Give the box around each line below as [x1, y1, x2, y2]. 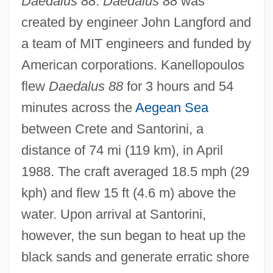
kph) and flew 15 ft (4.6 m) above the [21, 185, 236, 200]
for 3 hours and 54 [122, 78, 233, 94]
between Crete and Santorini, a [21, 121, 204, 136]
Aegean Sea [135, 99, 208, 115]
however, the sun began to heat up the [21, 227, 246, 243]
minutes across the [21, 99, 135, 115]
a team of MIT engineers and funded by [21, 35, 251, 51]
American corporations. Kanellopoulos [21, 57, 244, 73]
